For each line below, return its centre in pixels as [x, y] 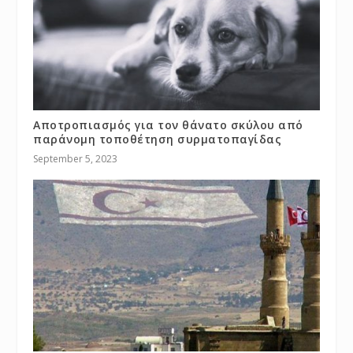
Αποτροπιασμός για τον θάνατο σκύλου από [168, 125]
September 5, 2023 [76, 159]
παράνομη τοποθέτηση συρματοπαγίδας [158, 139]
